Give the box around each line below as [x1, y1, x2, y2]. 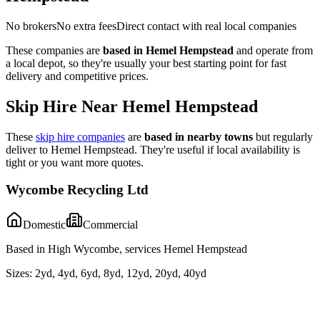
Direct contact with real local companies [116, 19, 296, 32]
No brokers [6, 19, 56, 32]
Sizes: [6, 266, 32, 279]
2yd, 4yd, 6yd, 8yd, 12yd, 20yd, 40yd [35, 266, 206, 279]
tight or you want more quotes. [6, 156, 144, 169]
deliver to [6, 143, 51, 156]
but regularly [253, 130, 313, 143]
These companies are [6, 44, 103, 56]
